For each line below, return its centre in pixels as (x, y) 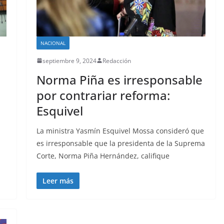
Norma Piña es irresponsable (119, 79)
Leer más (58, 180)
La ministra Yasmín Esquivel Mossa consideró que (120, 130)
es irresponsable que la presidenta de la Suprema (120, 143)
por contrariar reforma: (103, 95)
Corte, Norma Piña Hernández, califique (103, 155)
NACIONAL (53, 43)
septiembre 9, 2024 (69, 60)
